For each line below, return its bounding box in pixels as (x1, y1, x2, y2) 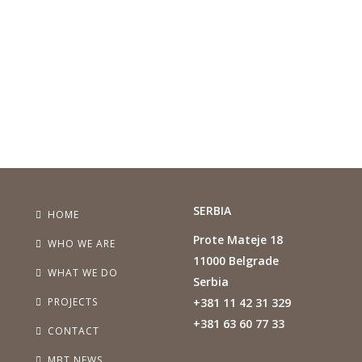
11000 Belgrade (193, 253, 279, 268)
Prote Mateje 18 (193, 232, 283, 247)
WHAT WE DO (48, 266, 118, 280)
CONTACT (48, 324, 99, 338)
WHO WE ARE (48, 237, 116, 250)
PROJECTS (48, 295, 98, 309)
